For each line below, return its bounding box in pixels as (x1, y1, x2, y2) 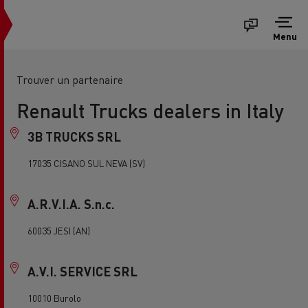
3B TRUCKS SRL (27, 129, 121, 144)
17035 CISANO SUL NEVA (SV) (27, 157, 145, 169)
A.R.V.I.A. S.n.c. (27, 196, 115, 212)
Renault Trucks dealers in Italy (16, 98, 283, 123)
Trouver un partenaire (16, 72, 123, 87)
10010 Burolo (27, 292, 81, 304)
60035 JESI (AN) (27, 225, 90, 236)
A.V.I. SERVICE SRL (27, 263, 137, 279)
